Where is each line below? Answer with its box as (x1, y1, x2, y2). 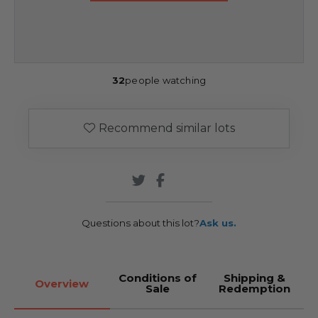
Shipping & (224, 271, 286, 285)
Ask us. (199, 217, 236, 229)
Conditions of (118, 271, 197, 285)
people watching (125, 75, 207, 87)
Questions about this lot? (82, 217, 199, 229)
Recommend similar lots (98, 121, 235, 136)
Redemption (219, 282, 291, 296)
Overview (35, 276, 89, 290)
